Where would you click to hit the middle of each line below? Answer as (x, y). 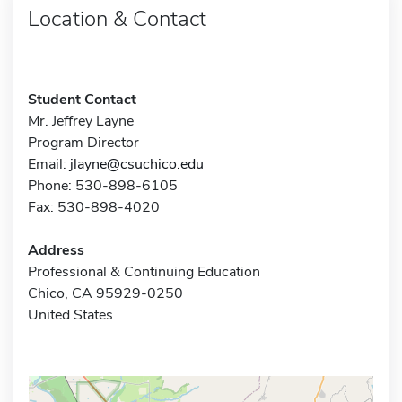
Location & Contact (117, 18)
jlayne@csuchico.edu (137, 164)
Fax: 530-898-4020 (94, 207)
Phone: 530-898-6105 (103, 185)
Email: (49, 164)
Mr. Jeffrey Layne (81, 121)
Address (56, 250)
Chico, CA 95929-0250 (105, 293)
